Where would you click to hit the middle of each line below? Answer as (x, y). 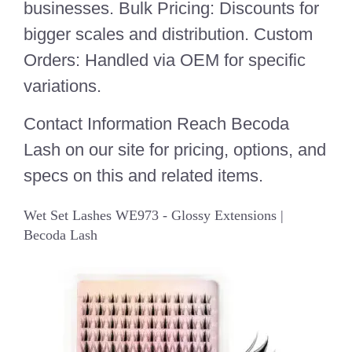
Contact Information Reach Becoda (156, 123)
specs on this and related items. (143, 175)
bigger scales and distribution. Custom (168, 35)
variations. (62, 86)
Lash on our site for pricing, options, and (175, 149)
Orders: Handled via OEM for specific (165, 60)
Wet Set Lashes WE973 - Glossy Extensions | (154, 215)
